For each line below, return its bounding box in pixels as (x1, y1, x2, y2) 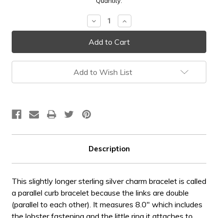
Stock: (12, 5, 30, 14)
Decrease (90, 15, 124, 25)
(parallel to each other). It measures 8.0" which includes (12, 199, 202, 209)
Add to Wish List (73, 67, 132, 77)
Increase (120, 15, 150, 25)
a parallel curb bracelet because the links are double (12, 187, 189, 198)
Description (88, 144, 130, 153)
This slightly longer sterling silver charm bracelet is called (12, 176, 206, 186)
